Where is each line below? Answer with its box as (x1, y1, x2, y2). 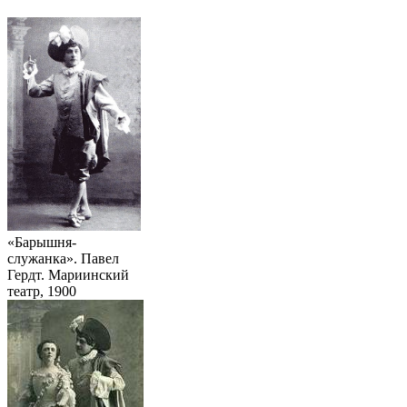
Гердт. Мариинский (7, 266, 129, 283)
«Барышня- (7, 233, 76, 250)
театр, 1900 (7, 283, 76, 299)
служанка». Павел (7, 250, 119, 266)
